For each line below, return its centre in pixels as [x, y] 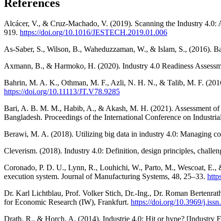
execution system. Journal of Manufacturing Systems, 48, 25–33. [106, 177]
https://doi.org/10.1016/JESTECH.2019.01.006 [93, 33]
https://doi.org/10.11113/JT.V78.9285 [62, 92]
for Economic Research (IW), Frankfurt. [67, 202]
